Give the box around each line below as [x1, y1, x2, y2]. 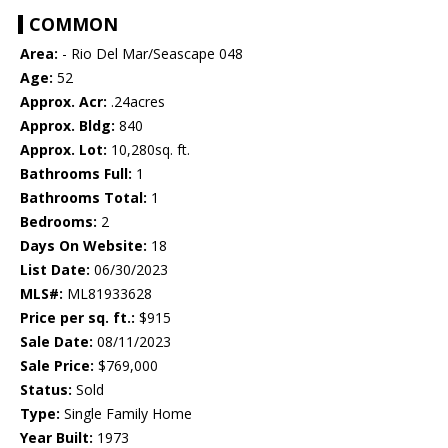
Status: [20, 380, 72, 400]
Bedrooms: [20, 212, 97, 232]
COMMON [29, 12, 118, 37]
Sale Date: [20, 332, 93, 352]
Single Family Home [60, 404, 192, 424]
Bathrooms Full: [20, 164, 132, 184]
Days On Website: [20, 236, 147, 256]
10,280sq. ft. [107, 140, 190, 160]
